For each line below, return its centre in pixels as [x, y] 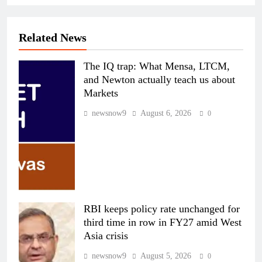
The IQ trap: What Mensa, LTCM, [157, 66]
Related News [53, 38]
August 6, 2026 [166, 113]
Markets [101, 93]
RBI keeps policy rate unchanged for [162, 209]
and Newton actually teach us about [159, 80]
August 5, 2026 [166, 256]
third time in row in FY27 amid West [163, 223]
